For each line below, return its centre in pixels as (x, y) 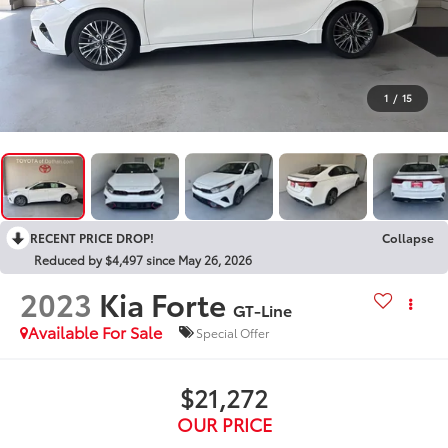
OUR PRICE (224, 424)
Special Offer (233, 332)
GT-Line (263, 310)
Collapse (408, 238)
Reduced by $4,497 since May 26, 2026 (143, 260)
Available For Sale (95, 332)
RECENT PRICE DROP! (92, 238)
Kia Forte (163, 304)
